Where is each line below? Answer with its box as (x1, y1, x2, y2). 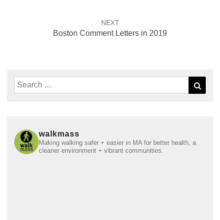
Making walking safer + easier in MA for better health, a (39, 139, 196, 147)
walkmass (39, 130, 80, 138)
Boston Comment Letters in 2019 (53, 29, 167, 38)
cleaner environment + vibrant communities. (39, 147, 164, 155)
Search (14, 77, 40, 86)
